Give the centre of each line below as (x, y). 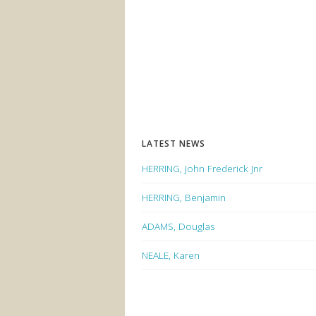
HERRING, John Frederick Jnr (202, 168)
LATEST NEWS (173, 143)
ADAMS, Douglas (178, 226)
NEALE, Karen (170, 255)
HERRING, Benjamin (183, 197)
